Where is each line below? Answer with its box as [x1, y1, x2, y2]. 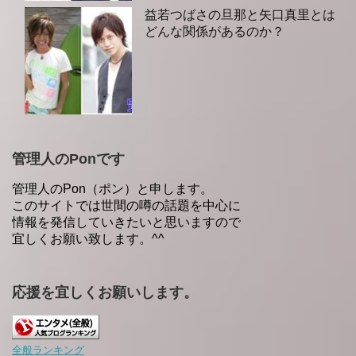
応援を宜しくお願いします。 [12, 284, 198, 301]
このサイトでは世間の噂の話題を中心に [12, 199, 241, 213]
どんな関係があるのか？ [145, 25, 284, 39]
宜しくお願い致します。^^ [12, 232, 164, 246]
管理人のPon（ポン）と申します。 [12, 182, 213, 196]
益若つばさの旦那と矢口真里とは [145, 8, 335, 22]
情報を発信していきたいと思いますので [12, 215, 241, 230]
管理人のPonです [12, 151, 125, 168]
